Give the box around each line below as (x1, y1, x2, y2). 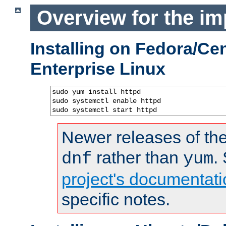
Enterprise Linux (30, 59, 165, 78)
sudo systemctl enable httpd (52, 96, 161, 105)
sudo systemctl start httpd (52, 105, 157, 114)
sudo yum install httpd (52, 87, 141, 96)
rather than (92, 147, 183, 167)
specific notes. (62, 189, 170, 209)
